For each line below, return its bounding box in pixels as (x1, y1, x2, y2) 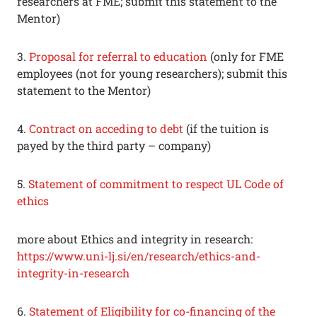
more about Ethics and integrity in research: (17, 231, 253, 246)
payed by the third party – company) (17, 138, 211, 153)
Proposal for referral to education (29, 49, 207, 64)
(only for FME (207, 49, 284, 64)
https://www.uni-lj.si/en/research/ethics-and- (17, 248, 260, 263)
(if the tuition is (183, 121, 269, 136)
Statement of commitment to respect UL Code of (28, 176, 284, 191)
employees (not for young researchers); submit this (17, 66, 287, 81)
